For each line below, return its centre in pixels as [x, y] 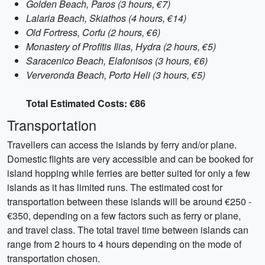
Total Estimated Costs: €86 [86, 103]
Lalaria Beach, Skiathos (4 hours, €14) [106, 18]
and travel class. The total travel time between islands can [128, 230]
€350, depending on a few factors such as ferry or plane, [124, 216]
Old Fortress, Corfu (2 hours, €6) [93, 32]
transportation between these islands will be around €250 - [129, 201]
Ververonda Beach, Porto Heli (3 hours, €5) [116, 75]
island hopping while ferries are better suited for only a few [129, 173]
